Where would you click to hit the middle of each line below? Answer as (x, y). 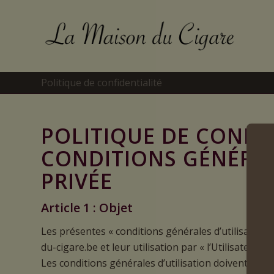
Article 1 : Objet (87, 208)
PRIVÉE (77, 181)
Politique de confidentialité (102, 83)
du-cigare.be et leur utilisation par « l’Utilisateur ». (155, 247)
